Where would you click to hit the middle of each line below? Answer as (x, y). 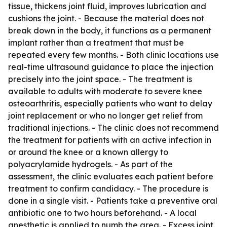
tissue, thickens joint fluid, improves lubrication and (107, 6)
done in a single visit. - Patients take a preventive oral (113, 201)
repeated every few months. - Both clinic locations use (113, 55)
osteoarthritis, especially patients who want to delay (110, 103)
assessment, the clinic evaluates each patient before (111, 176)
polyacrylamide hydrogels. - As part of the (90, 164)
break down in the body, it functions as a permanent (110, 30)
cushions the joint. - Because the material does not (106, 18)
